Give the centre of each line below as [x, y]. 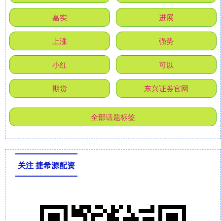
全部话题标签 [113, 117]
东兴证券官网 [166, 88]
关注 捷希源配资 [46, 165]
